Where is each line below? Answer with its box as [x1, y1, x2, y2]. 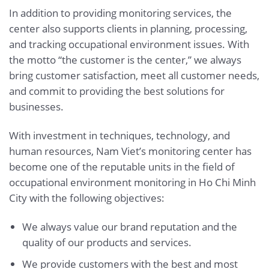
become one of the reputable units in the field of [9, 159, 235, 174]
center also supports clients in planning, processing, [9, 22, 247, 36]
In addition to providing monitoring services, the [9, 6, 232, 20]
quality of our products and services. [22, 235, 192, 249]
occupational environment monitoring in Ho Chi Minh [9, 175, 256, 189]
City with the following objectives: [9, 190, 165, 205]
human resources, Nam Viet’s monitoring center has [9, 144, 252, 158]
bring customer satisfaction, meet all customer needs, [9, 68, 259, 83]
